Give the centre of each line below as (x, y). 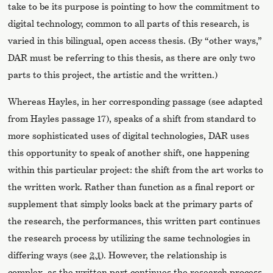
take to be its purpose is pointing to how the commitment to (134, 7)
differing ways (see (49, 255)
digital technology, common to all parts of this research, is (129, 24)
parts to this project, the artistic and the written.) (113, 75)
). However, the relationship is (164, 255)
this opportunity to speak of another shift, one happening (129, 153)
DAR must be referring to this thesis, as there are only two (132, 58)
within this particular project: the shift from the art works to (136, 170)
